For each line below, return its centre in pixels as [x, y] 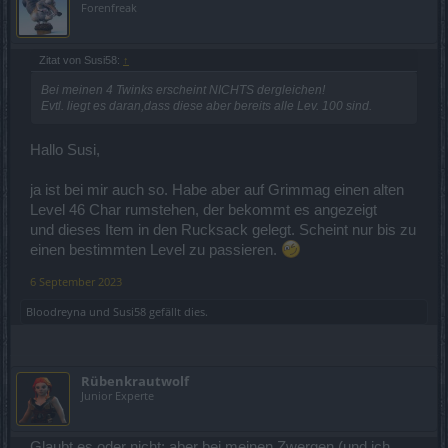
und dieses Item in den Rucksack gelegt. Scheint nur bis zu [223, 229]
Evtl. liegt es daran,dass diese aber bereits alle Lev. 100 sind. [206, 106]
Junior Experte [117, 395]
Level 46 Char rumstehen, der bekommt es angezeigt [203, 209]
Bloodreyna [56, 311]
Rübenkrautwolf [135, 380]
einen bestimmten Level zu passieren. [155, 249]
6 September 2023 [76, 281]
